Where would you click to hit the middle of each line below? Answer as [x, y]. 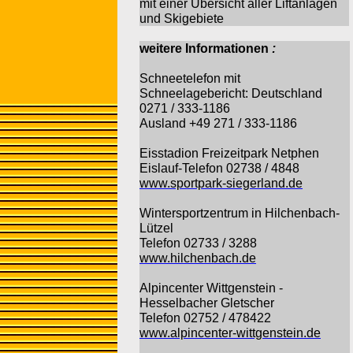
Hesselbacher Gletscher [207, 303]
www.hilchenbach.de [198, 258]
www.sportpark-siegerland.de [221, 183]
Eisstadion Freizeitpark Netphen [229, 153]
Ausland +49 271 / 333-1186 [218, 123]
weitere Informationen [204, 48]
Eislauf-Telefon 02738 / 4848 [219, 168]
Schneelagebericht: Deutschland [231, 93]
